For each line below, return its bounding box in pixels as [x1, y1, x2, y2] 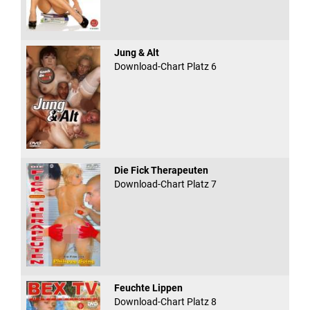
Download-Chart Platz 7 [113, 179, 217, 190]
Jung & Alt [113, 47, 159, 59]
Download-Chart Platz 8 [113, 296, 217, 308]
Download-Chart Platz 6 [113, 61, 217, 73]
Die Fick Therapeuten [113, 165, 208, 176]
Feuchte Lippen [113, 282, 183, 294]
